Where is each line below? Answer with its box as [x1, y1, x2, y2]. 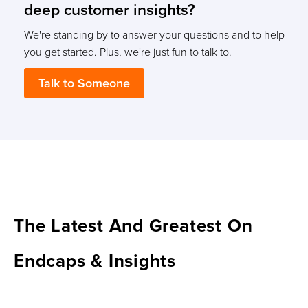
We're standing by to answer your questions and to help [24, 27, 285, 42]
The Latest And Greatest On [14, 214, 253, 236]
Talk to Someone [38, 75, 130, 91]
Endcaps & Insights [14, 250, 177, 272]
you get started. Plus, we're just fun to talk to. [24, 45, 232, 59]
